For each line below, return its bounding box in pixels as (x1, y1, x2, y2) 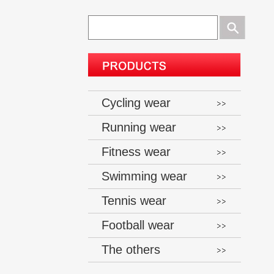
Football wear (102, 218, 174, 232)
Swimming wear (102, 169, 187, 183)
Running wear (102, 120, 176, 134)
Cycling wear (102, 96, 171, 109)
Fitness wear (102, 145, 171, 158)
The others (102, 243, 160, 256)
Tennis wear (102, 194, 166, 207)
